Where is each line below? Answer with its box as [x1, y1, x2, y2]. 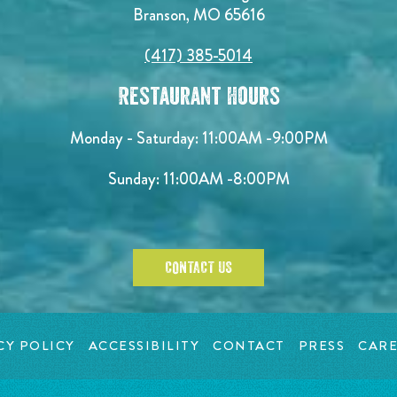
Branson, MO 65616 [132, 3, 265, 27]
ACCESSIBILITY [88, 336, 200, 356]
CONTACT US [165, 260, 232, 276]
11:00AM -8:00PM [162, 167, 290, 191]
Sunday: [107, 167, 163, 191]
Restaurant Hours [117, 84, 280, 110]
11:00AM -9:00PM [201, 126, 328, 151]
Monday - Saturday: [69, 126, 202, 151]
